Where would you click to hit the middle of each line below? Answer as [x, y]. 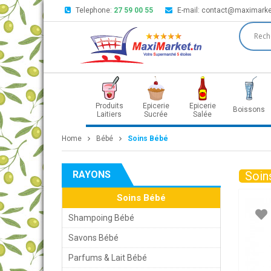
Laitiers [109, 114]
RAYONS [92, 175]
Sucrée [156, 114]
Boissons [249, 109]
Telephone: [95, 10]
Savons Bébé [93, 238]
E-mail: [189, 10]
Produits [109, 106]
